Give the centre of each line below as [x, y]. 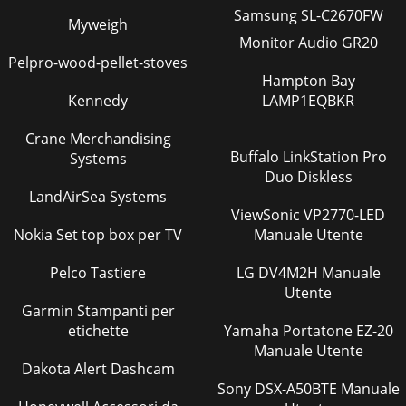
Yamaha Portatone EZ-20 [253, 330]
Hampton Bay [308, 80]
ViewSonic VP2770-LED [267, 214]
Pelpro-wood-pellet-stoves [98, 62]
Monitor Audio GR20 [308, 42]
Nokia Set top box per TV [98, 234]
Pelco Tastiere [98, 272]
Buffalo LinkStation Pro [308, 156]
